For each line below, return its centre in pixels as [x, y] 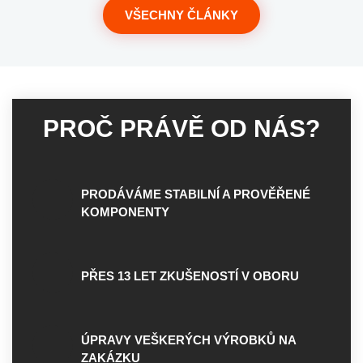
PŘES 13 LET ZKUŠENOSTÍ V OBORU [190, 276]
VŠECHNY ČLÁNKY [181, 15]
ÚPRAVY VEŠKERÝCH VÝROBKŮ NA [188, 340]
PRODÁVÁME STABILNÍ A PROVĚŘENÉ [196, 194]
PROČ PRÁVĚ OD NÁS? [181, 128]
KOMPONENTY [125, 212]
